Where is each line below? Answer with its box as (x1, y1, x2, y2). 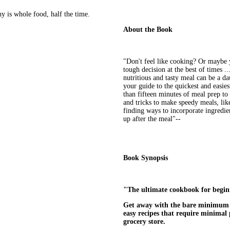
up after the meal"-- (123, 115, 181, 123)
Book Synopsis (123, 154, 168, 162)
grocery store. (123, 218, 165, 226)
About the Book (123, 26, 172, 34)
